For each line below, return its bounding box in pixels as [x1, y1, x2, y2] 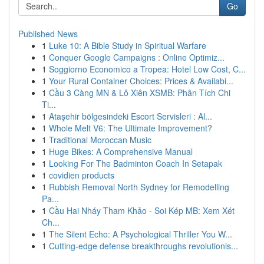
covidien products [49, 169, 114, 181]
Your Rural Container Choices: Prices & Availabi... [49, 75, 233, 87]
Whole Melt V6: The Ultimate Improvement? [49, 122, 212, 134]
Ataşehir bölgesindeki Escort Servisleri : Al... [49, 110, 212, 122]
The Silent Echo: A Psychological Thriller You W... [49, 228, 232, 240]
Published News [18, 28, 78, 39]
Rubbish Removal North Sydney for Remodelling [49, 181, 229, 193]
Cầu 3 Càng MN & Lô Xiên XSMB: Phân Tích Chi [49, 87, 230, 98]
